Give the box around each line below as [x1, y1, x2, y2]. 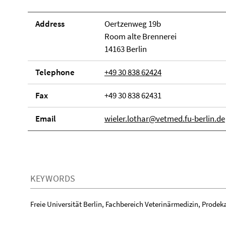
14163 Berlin [104, 43, 147, 54]
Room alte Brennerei [104, 31, 177, 42]
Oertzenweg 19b [104, 18, 161, 29]
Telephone [35, 67, 75, 78]
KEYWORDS [30, 173, 76, 184]
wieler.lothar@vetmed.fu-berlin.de [104, 113, 225, 124]
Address [35, 18, 65, 29]
